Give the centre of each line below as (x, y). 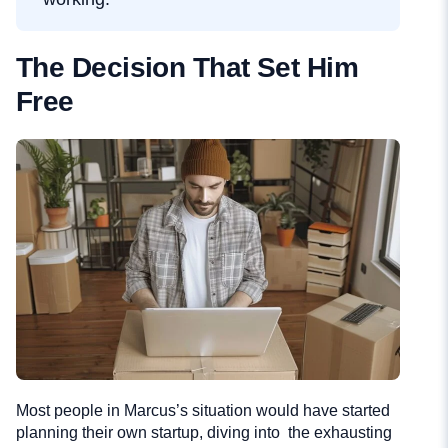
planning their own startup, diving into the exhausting (204, 432)
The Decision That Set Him (187, 68)
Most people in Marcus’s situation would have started (203, 410)
